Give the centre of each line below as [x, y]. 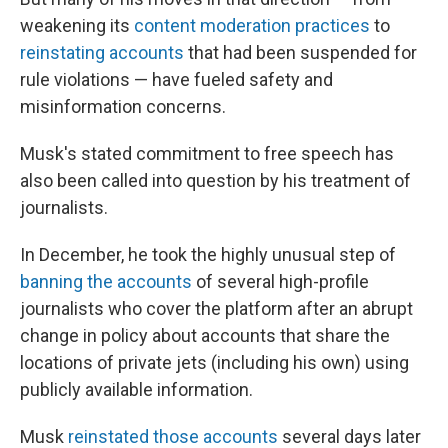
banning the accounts [106, 282]
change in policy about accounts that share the [205, 336]
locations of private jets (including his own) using [214, 363]
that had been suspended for [300, 53]
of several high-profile [280, 282]
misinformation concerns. [123, 107]
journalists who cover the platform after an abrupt [216, 309]
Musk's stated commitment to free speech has [207, 154]
